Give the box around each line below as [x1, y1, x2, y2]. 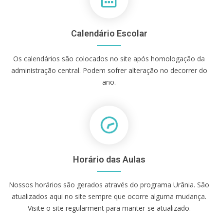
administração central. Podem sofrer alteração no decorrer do [11, 65, 207, 75]
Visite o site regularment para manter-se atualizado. [27, 203, 191, 213]
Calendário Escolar [71, 28, 147, 38]
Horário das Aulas [73, 154, 145, 164]
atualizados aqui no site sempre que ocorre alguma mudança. [12, 191, 206, 201]
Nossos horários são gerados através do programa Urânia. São [9, 180, 209, 189]
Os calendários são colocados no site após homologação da [13, 54, 205, 63]
